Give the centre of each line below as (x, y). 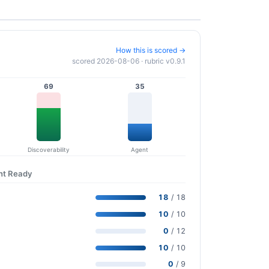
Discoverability (48, 150)
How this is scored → (151, 50)
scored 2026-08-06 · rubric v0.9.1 (129, 61)
